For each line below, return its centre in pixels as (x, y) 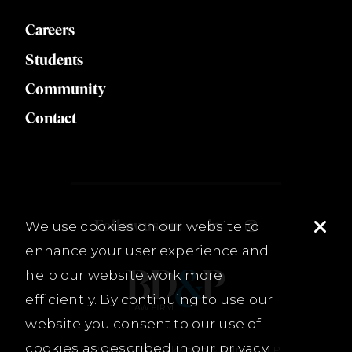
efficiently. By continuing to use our (149, 299)
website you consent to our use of (143, 324)
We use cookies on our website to (143, 226)
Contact (51, 119)
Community (66, 89)
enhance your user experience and (147, 251)
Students (55, 60)
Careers (50, 31)
